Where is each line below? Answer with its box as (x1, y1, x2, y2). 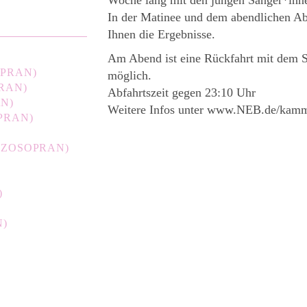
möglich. (108, 68, 152, 82)
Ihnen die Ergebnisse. (108, 27, 216, 41)
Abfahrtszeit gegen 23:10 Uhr (108, 85, 256, 99)
